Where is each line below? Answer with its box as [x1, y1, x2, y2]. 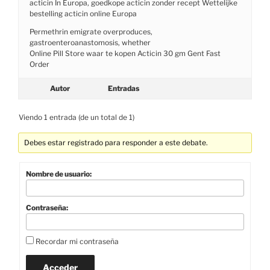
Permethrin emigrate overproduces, [30, 27, 152, 36]
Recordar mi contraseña [36, 236, 119, 246]
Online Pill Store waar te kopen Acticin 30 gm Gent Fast [30, 48, 221, 58]
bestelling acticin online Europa [30, 8, 137, 18]
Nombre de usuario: [26, 169, 92, 178]
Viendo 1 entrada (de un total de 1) [19, 112, 134, 122]
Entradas [108, 83, 139, 93]
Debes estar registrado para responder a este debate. [24, 137, 209, 147]
